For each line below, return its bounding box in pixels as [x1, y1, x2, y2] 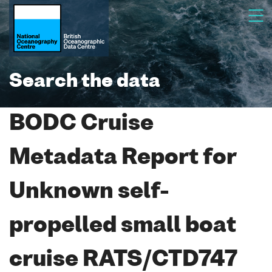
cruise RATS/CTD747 [9, 250, 237, 271]
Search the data [9, 73, 160, 91]
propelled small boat [9, 216, 236, 237]
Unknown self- [9, 182, 169, 203]
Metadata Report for [9, 148, 236, 169]
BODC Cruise [9, 114, 154, 135]
